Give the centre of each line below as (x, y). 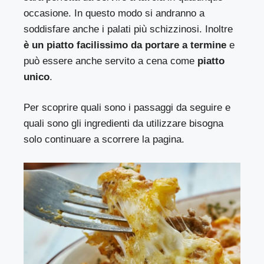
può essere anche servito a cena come (109, 61)
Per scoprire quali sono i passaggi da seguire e (127, 108)
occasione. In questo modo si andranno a (114, 13)
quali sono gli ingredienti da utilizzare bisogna (124, 124)
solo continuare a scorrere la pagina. (104, 140)
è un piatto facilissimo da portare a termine (125, 45)
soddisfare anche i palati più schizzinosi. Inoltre (128, 29)
